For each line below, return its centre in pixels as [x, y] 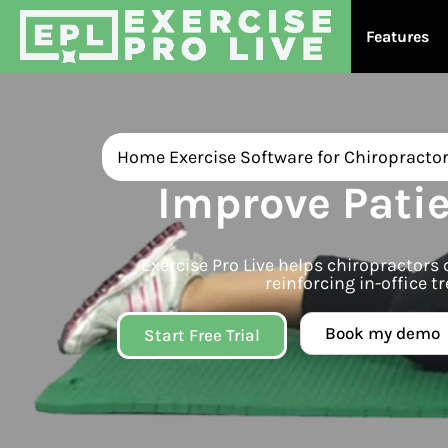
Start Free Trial [202, 335]
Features [397, 37]
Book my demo [382, 333]
